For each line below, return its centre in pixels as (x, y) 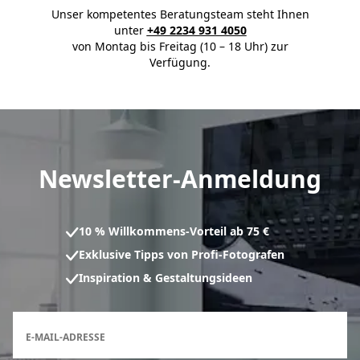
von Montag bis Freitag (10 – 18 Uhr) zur (180, 47)
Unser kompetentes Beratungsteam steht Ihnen (180, 14)
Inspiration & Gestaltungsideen (166, 278)
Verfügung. (180, 63)
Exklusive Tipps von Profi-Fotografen (182, 255)
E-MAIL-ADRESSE (65, 337)
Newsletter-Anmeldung (180, 179)
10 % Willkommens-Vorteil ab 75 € (174, 231)
